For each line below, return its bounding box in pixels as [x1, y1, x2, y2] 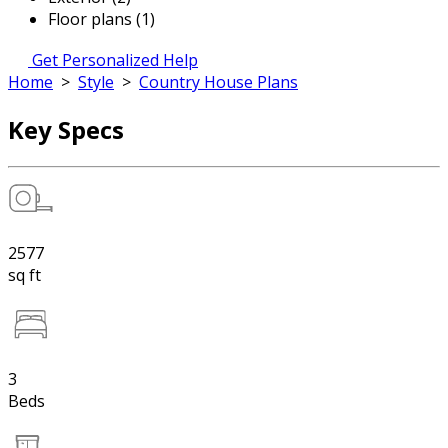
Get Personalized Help [32, 49, 198, 71]
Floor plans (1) [48, 8, 155, 30]
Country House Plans [139, 71, 298, 93]
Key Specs [8, 112, 124, 146]
